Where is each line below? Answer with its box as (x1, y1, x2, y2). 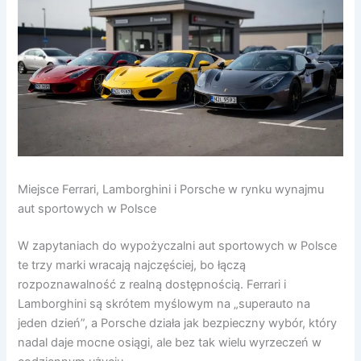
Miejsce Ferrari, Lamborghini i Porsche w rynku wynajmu (18, 182, 325, 197)
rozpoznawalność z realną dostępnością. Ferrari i (18, 277, 287, 293)
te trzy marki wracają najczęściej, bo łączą (18, 258, 247, 273)
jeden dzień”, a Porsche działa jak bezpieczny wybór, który (18, 316, 338, 331)
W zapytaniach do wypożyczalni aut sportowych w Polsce (18, 239, 338, 254)
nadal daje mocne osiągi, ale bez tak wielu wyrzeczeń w (18, 335, 322, 351)
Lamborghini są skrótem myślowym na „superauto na (18, 297, 311, 312)
